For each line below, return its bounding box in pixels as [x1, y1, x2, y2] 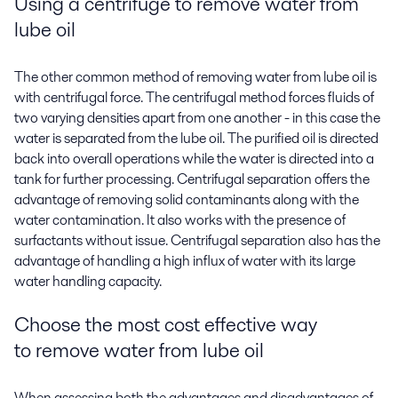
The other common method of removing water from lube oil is [14, 67, 377, 88]
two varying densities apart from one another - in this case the [14, 107, 380, 129]
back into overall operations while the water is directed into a [14, 148, 374, 170]
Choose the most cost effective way [14, 309, 317, 338]
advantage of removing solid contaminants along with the [14, 189, 359, 211]
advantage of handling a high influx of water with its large [14, 251, 355, 272]
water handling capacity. [14, 271, 162, 292]
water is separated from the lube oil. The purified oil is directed [14, 128, 378, 149]
